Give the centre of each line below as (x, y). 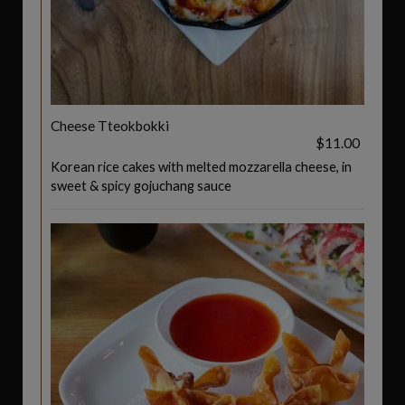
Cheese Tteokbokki (110, 126)
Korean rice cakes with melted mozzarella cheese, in (201, 166)
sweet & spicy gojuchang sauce (141, 185)
